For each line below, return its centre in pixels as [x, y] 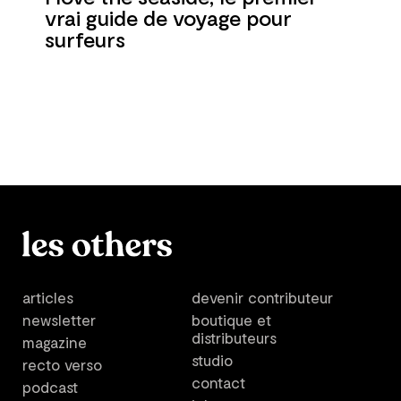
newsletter [59, 319]
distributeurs [235, 337]
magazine [55, 341]
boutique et [232, 319]
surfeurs [85, 38]
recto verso [62, 364]
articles [48, 297]
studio [213, 359]
